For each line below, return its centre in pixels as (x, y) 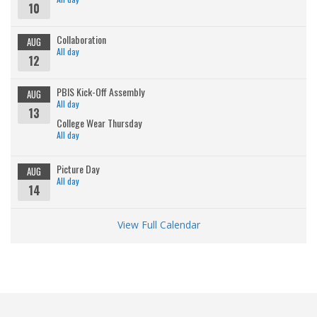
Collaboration (81, 40)
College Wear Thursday (99, 123)
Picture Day (78, 169)
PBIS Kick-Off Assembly (100, 92)
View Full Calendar (158, 225)
